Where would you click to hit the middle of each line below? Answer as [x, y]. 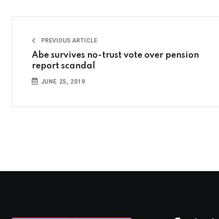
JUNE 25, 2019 [62, 82]
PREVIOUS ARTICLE [68, 41]
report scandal [64, 66]
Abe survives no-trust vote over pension [115, 55]
